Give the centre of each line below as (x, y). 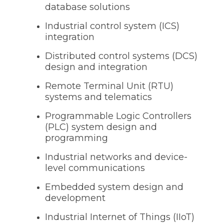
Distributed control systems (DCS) (121, 56)
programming (76, 138)
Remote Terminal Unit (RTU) (109, 86)
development (75, 198)
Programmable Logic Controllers (118, 116)
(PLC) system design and (101, 127)
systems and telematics (98, 97)
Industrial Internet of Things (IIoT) (120, 217)
